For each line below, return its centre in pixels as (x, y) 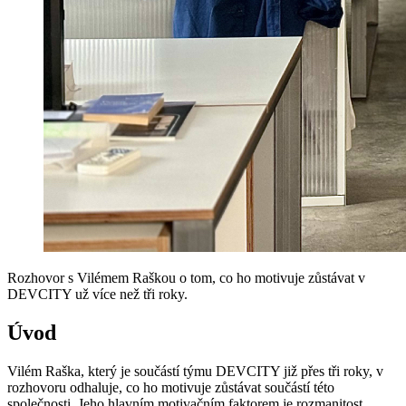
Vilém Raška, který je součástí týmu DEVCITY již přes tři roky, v (195, 371)
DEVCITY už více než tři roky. (97, 294)
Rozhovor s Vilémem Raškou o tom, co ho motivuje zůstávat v (186, 277)
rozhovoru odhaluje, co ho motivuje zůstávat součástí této (171, 387)
